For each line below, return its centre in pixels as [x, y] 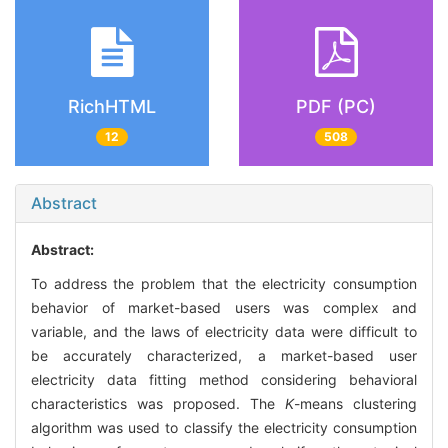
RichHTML [112, 106]
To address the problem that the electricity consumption [224, 284]
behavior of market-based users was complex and [224, 308]
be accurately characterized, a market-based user [224, 356]
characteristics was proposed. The [158, 404]
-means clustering [355, 404]
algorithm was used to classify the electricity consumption [224, 428]
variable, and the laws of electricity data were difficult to [224, 332]
